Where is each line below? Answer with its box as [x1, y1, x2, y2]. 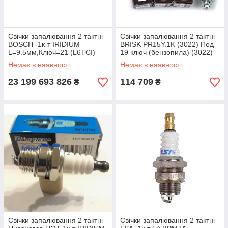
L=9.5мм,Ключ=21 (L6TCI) [8, 48, 95, 57]
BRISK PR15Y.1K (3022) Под [120, 40, 214, 49]
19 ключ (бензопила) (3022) [120, 48, 213, 57]
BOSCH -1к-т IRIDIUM [8, 40, 80, 49]
